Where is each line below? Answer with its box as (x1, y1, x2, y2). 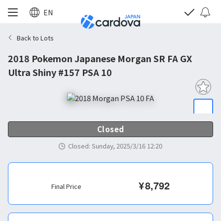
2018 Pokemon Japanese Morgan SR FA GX (8, 52, 192, 65)
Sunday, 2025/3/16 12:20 (92, 141, 162, 150)
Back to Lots (17, 33, 54, 42)
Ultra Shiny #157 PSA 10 (8, 66, 112, 78)
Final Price (51, 182, 81, 191)
